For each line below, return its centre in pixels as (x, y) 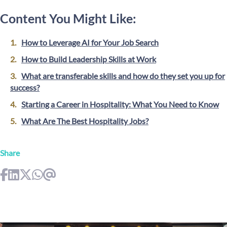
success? (25, 87)
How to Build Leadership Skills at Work (89, 59)
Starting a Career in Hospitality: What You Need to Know (120, 104)
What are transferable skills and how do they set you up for (123, 76)
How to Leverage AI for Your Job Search (90, 42)
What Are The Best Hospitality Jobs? (85, 121)
